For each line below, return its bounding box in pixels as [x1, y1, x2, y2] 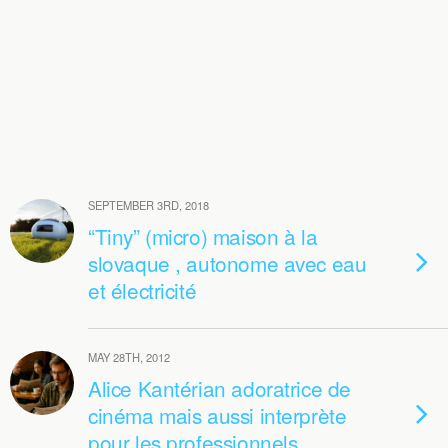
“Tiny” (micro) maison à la [88, 221, 318, 251]
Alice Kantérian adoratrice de [88, 373, 351, 403]
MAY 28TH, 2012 [88, 349, 170, 365]
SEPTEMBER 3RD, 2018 [88, 197, 209, 213]
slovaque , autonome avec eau [88, 248, 367, 278]
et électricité [88, 275, 197, 305]
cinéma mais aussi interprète [88, 400, 347, 430]
